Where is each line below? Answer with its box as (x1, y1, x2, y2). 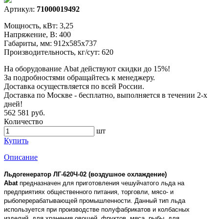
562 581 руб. (4, 108, 45, 117)
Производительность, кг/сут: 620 (4, 47, 113, 56)
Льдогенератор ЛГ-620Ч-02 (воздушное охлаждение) (4, 170, 167, 178)
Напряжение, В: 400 (4, 30, 71, 39)
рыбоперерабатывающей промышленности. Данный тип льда (4, 197, 185, 204)
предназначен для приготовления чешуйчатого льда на (20, 179, 184, 187)
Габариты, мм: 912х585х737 (4, 39, 97, 47)
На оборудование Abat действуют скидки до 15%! (4, 64, 170, 73)
